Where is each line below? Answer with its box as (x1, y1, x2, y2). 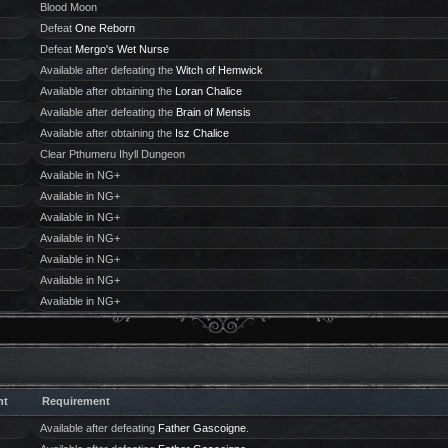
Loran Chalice (174, 85, 242, 97)
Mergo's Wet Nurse (74, 43, 169, 55)
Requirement (42, 395, 110, 407)
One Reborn (74, 22, 135, 34)
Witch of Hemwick (175, 64, 263, 76)
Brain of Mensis (175, 106, 251, 118)
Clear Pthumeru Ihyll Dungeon (39, 148, 185, 160)
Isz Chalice (174, 127, 229, 139)
